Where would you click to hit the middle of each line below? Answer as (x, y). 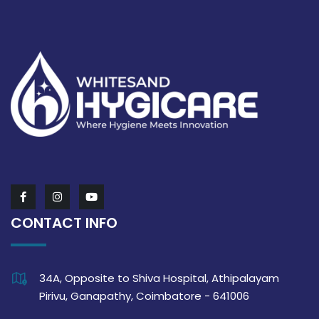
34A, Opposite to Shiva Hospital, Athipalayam (159, 278)
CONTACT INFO (64, 223)
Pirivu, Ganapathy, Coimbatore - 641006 (144, 296)
